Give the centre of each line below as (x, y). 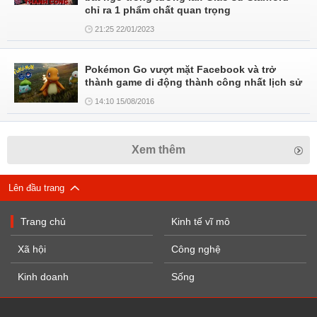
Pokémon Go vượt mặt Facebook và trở (180, 69)
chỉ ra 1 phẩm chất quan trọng (158, 10)
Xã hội (32, 249)
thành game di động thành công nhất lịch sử (194, 82)
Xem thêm (158, 150)
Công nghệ (196, 249)
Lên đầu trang (39, 188)
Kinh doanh (43, 277)
